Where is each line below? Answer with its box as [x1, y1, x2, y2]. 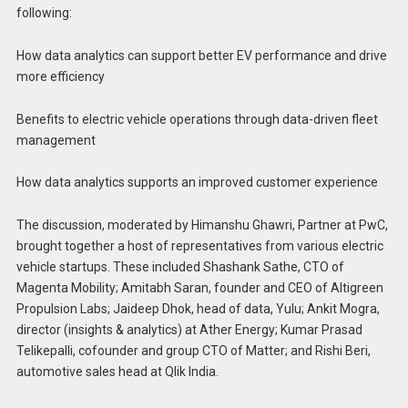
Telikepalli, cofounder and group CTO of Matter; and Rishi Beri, [15, 343, 371, 359]
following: [15, 5, 72, 21]
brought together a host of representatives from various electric [15, 239, 383, 254]
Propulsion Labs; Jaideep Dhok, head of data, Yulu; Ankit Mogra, [15, 301, 380, 317]
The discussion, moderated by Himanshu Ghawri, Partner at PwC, [15, 218, 388, 233]
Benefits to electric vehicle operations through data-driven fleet [15, 111, 378, 127]
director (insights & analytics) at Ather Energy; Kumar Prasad [15, 322, 362, 338]
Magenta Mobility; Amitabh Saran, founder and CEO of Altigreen [15, 280, 383, 296]
